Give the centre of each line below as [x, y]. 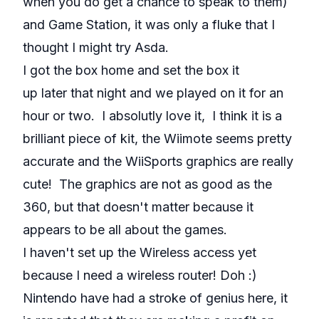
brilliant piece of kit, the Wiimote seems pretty [157, 138]
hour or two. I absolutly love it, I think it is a [152, 116]
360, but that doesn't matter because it [138, 207]
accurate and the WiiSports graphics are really [158, 161]
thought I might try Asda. [96, 47]
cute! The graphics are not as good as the [147, 184]
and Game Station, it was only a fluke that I [149, 25]
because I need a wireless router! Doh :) [140, 275]
